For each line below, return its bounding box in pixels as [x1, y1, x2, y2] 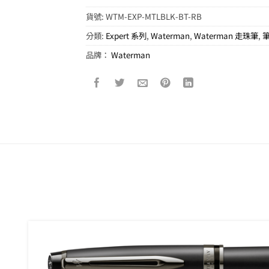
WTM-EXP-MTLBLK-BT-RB [106, 10, 202, 22]
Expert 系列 [106, 29, 147, 41]
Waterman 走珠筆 [194, 29, 259, 41]
